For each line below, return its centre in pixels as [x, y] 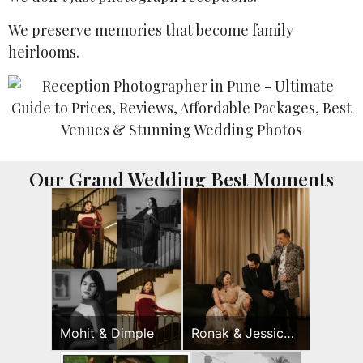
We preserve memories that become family [151, 30]
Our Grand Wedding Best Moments [181, 178]
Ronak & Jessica [241, 333]
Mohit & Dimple [107, 333]
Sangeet [217, 350]
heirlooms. [44, 51]
